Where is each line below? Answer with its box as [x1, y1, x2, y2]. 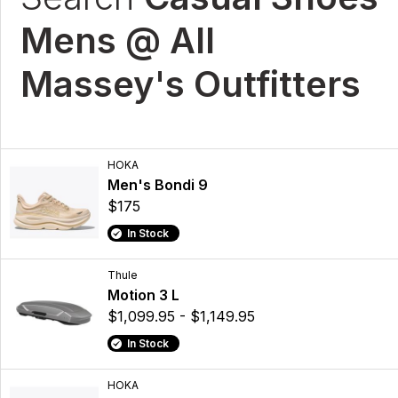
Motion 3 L [107, 286, 179, 305]
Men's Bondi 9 [107, 176, 208, 195]
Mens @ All [20, 18, 215, 62]
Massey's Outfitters [20, 61, 361, 106]
